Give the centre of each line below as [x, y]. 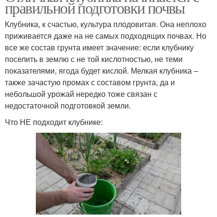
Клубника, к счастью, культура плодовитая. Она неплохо [106, 24]
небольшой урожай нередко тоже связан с [81, 93]
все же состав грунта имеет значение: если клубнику [99, 47]
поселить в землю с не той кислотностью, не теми [94, 59]
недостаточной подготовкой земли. [68, 105]
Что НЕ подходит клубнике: [54, 122]
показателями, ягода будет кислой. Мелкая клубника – [101, 70]
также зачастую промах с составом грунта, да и [90, 82]
